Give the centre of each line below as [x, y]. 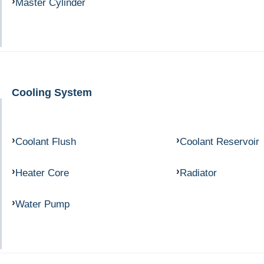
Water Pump [42, 204]
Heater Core [42, 173]
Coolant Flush [46, 142]
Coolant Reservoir [219, 142]
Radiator [198, 173]
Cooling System [52, 92]
